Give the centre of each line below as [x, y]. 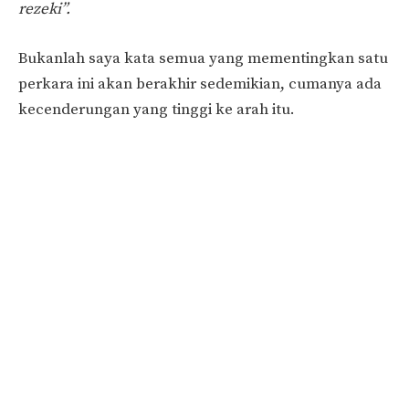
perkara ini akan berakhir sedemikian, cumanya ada [200, 84]
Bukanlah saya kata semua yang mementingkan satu [203, 58]
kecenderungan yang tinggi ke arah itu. [157, 109]
